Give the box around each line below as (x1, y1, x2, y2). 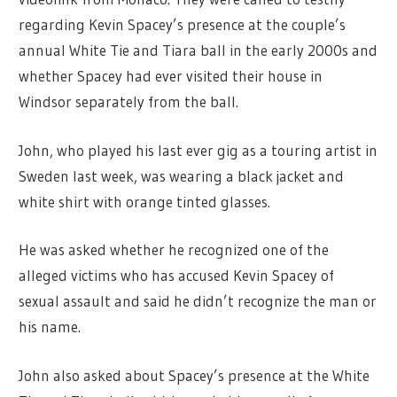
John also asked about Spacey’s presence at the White (19, 365, 370, 385)
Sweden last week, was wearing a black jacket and (19, 166, 345, 185)
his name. (19, 317, 82, 337)
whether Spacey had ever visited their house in (19, 66, 323, 86)
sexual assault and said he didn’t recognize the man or (19, 292, 378, 311)
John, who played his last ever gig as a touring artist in (19, 140, 378, 160)
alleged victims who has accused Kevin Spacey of (19, 266, 335, 285)
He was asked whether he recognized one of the (19, 240, 330, 260)
